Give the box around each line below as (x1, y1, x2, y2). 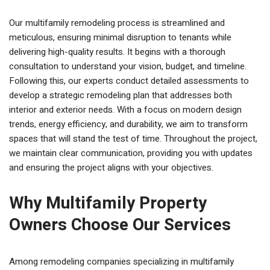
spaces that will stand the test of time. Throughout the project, (9, 132, 257, 145)
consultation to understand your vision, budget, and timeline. (9, 60, 246, 73)
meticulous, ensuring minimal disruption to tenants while (9, 31, 231, 44)
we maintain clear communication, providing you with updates (9, 146, 253, 160)
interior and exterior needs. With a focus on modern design (9, 103, 242, 116)
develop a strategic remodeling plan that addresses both (9, 89, 232, 102)
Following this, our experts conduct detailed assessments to (9, 74, 249, 87)
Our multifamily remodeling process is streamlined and (9, 16, 225, 30)
